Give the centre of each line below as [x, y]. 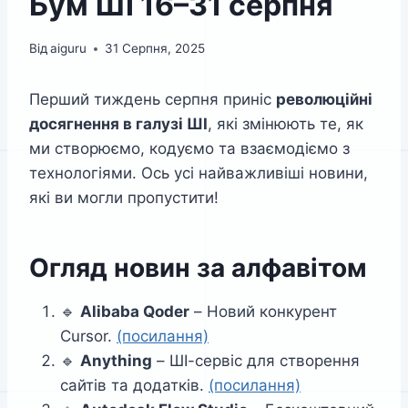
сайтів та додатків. [134, 386]
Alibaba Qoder [135, 312]
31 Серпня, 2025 [155, 49]
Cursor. [88, 337]
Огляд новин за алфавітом [198, 268]
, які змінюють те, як [286, 124]
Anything [116, 361]
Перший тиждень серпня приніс [153, 100]
